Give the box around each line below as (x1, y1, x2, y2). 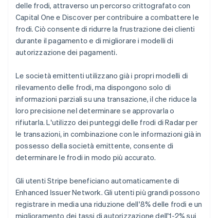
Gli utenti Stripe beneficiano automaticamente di (16, 175, 180, 185)
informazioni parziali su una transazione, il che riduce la (16, 93, 197, 104)
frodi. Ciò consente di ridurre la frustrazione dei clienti (16, 23, 195, 34)
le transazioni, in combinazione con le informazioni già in (16, 128, 201, 139)
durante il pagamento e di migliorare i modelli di (16, 35, 173, 45)
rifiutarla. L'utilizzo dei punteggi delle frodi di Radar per (16, 117, 198, 127)
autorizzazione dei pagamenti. (16, 47, 117, 57)
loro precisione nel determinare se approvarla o (16, 105, 175, 115)
